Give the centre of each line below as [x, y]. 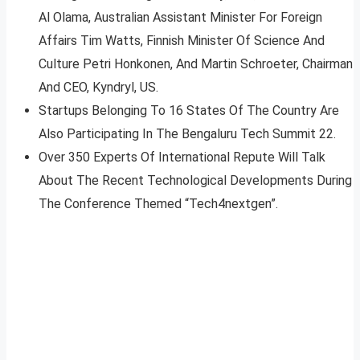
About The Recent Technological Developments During [195, 181]
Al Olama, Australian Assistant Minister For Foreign [180, 18]
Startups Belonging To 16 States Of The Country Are [189, 111]
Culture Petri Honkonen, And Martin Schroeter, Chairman [196, 64]
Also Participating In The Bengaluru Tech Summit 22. [187, 134]
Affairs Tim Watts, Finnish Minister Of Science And [182, 41]
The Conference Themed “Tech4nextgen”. [158, 204]
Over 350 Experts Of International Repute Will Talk [182, 157]
